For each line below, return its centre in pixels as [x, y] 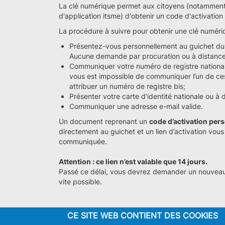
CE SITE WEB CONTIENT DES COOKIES [143, 215]
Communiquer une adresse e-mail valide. [136, 106]
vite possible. [80, 182]
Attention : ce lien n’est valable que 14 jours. [133, 161]
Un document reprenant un [104, 121]
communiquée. [83, 141]
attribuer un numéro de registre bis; [127, 86]
